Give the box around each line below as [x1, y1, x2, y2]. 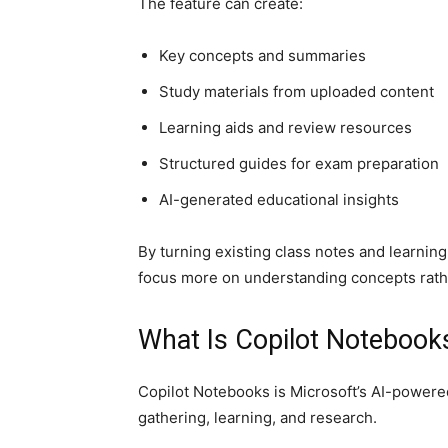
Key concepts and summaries [159, 46, 366, 65]
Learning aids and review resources [159, 118, 412, 137]
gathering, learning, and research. [138, 408, 377, 427]
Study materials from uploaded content [159, 82, 434, 101]
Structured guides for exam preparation [159, 154, 439, 173]
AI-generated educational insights [159, 190, 399, 209]
